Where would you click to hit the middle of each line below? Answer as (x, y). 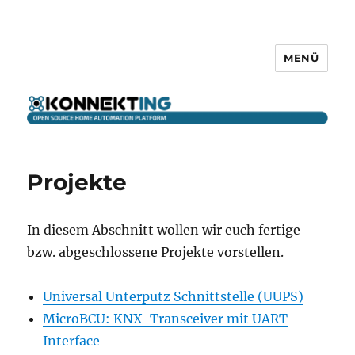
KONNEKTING (92, 69)
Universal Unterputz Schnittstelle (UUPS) (174, 296)
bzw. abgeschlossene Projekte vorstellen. (156, 252)
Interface (72, 341)
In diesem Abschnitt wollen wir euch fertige (164, 230)
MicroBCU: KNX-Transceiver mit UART (166, 319)
